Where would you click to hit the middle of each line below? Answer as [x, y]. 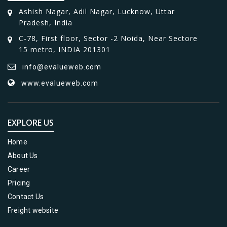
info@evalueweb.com [62, 67]
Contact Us [26, 197]
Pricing [19, 183]
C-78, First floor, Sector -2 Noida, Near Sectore [108, 38]
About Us [23, 156]
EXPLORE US [31, 123]
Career [19, 169]
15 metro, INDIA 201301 [65, 49]
